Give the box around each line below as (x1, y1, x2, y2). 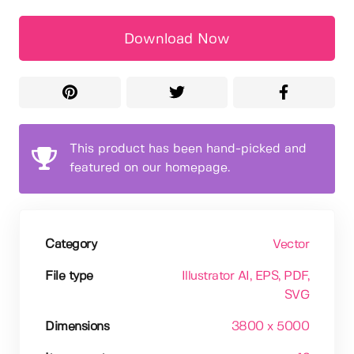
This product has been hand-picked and (70, 142, 307, 155)
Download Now (124, 32, 230, 47)
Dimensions (45, 320, 109, 333)
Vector (273, 238, 309, 250)
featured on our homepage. (70, 161, 230, 174)
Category (45, 238, 96, 250)
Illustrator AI (181, 269, 250, 282)
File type (45, 269, 93, 282)
